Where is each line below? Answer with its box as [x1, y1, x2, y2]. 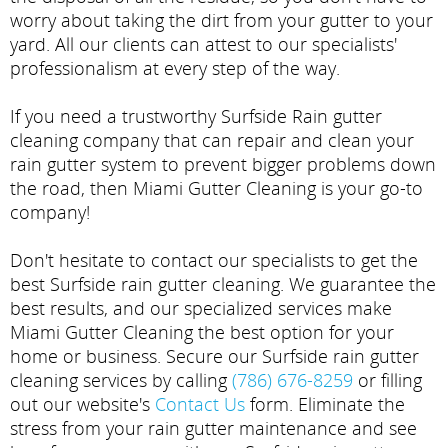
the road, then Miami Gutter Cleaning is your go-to [10, 176, 423, 201]
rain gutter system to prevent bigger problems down [10, 152, 436, 177]
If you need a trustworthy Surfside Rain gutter [10, 104, 382, 129]
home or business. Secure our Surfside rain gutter [10, 344, 419, 369]
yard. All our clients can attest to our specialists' [10, 32, 397, 57]
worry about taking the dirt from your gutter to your [10, 8, 433, 33]
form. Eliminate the [245, 392, 405, 417]
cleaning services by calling [10, 368, 232, 393]
